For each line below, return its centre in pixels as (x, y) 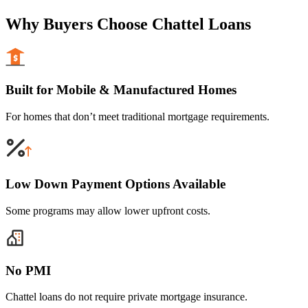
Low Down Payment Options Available (115, 184)
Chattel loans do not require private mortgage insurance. (126, 297)
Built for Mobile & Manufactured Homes (121, 89)
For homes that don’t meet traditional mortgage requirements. (137, 116)
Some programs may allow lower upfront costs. (108, 211)
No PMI (28, 270)
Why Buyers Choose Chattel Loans (128, 24)
